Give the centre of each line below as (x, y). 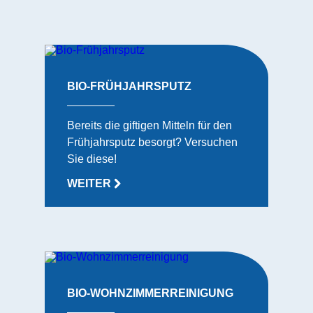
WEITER (90, 183)
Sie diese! (92, 159)
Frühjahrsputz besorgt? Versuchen (152, 142)
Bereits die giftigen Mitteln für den (150, 125)
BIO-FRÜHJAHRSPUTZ (129, 86)
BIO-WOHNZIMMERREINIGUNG (150, 293)
